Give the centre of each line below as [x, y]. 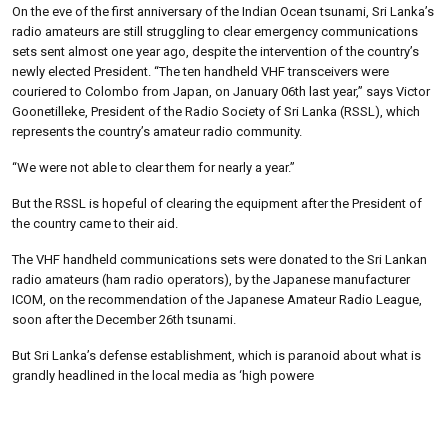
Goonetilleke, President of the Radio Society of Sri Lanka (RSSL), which [216, 111]
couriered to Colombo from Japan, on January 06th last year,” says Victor [221, 91]
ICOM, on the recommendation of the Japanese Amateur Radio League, [217, 299]
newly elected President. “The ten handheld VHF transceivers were [200, 71]
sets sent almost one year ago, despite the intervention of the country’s [215, 51]
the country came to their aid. [95, 223]
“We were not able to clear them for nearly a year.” [153, 167]
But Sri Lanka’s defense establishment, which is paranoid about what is [216, 355]
